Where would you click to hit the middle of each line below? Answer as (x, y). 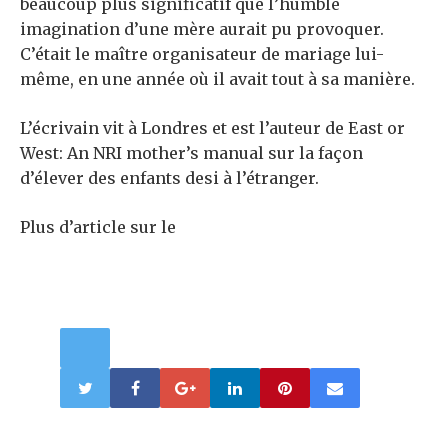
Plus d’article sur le (98, 227)
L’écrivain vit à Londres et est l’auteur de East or (212, 128)
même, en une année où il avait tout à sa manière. (217, 79)
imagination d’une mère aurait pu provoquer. (202, 29)
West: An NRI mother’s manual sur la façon (191, 153)
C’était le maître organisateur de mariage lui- (202, 54)
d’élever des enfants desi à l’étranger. (169, 178)
